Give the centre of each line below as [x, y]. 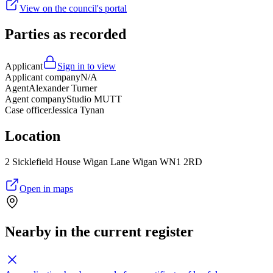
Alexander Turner [63, 88]
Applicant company [43, 77]
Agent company [36, 99]
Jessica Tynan [78, 110]
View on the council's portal [73, 9]
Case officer [28, 110]
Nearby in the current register [99, 231]
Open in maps [46, 189]
